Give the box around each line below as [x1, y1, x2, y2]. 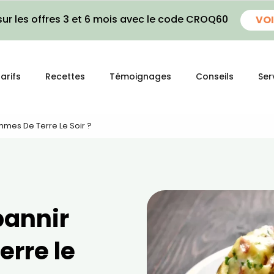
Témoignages [109, 70, 171, 83]
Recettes [45, 70, 85, 83]
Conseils [196, 70, 234, 83]
